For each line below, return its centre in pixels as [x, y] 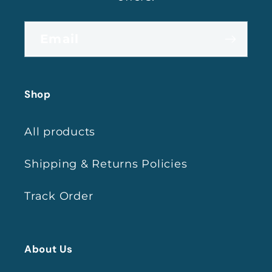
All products [60, 131]
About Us [49, 249]
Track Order [59, 196]
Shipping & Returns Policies [106, 164]
